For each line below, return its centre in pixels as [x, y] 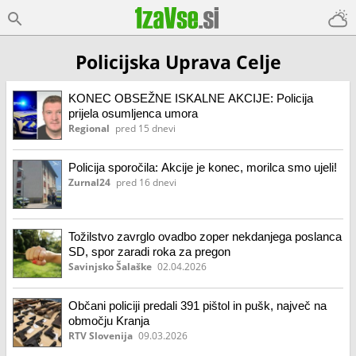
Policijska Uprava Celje [178, 62]
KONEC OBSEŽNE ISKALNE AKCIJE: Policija [191, 98]
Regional [89, 128]
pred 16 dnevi [146, 182]
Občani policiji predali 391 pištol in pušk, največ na [197, 306]
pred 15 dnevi [145, 128]
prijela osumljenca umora [133, 113]
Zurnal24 [89, 182]
